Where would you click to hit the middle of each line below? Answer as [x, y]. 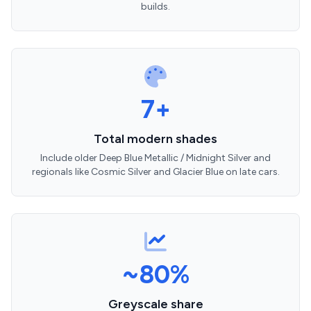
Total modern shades [155, 139]
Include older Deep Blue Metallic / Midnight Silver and [155, 158]
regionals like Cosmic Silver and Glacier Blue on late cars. [155, 172]
